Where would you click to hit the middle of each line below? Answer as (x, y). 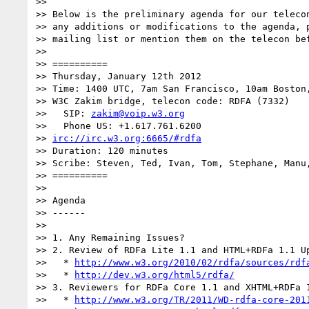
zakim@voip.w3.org (138, 113)
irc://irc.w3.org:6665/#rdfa (127, 138)
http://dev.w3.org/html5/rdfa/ (154, 275)
